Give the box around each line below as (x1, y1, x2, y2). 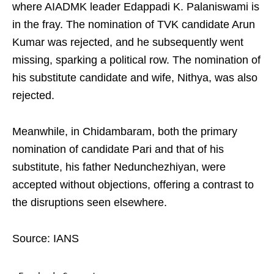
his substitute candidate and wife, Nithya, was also (12, 72, 257, 84)
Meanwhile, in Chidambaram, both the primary (12, 125, 237, 138)
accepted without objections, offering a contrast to (12, 179, 254, 191)
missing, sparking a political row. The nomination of (12, 54, 261, 67)
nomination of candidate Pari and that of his (12, 143, 224, 156)
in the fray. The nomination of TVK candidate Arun (12, 18, 255, 31)
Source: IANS (12, 232, 79, 245)
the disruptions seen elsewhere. (12, 196, 167, 209)
